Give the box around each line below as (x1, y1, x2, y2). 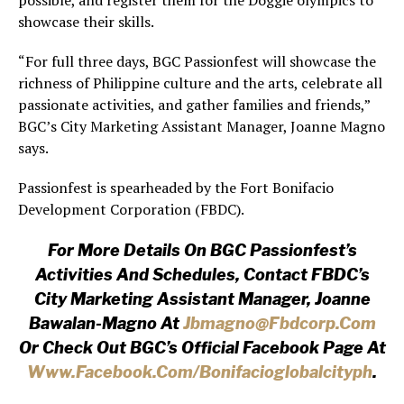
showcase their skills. (18, 12, 154, 32)
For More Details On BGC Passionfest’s (47, 241, 357, 261)
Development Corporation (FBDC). (18, 199, 244, 220)
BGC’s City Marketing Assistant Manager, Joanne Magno (18, 116, 385, 137)
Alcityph (309, 363, 372, 382)
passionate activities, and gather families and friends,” (18, 95, 370, 115)
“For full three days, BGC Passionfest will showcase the (18, 51, 376, 72)
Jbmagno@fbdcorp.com (182, 314, 376, 334)
